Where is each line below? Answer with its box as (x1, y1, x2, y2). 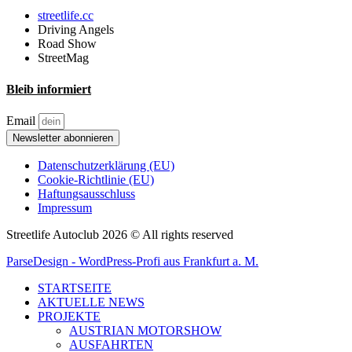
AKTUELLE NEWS (38, 295, 145, 309)
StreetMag (38, 51, 89, 65)
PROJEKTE (38, 309, 101, 323)
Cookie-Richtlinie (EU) (38, 172, 154, 186)
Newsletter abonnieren (13, 131, 113, 144)
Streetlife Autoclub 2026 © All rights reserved (6, 227, 233, 241)
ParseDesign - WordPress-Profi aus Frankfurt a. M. (6, 254, 258, 268)
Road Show (38, 37, 97, 51)
